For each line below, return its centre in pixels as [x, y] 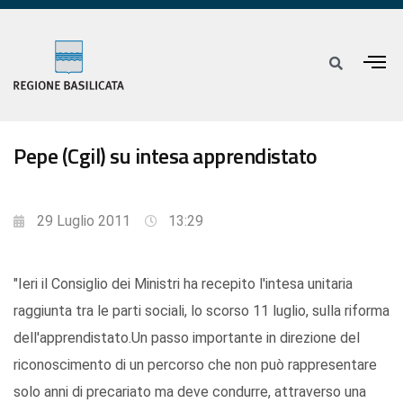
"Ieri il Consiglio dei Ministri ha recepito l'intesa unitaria [183, 284]
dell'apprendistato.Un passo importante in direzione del [187, 338]
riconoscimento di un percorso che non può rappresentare [195, 365]
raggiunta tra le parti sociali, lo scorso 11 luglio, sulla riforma [201, 311]
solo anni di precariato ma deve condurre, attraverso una [190, 392]
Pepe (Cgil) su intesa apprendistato [166, 156]
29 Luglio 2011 [84, 221]
